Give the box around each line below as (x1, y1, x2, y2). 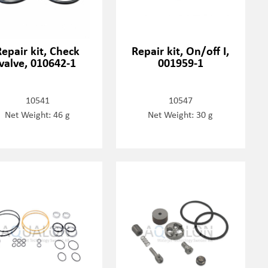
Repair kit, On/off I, (132, 42, 230, 59)
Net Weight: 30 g (148, 108, 214, 121)
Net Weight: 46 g (5, 108, 71, 121)
